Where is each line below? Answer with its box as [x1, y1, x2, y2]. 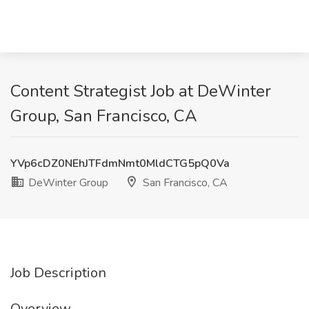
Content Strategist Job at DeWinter [10, 80, 271, 102]
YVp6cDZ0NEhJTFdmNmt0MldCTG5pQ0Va [10, 156, 230, 171]
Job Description [10, 263, 106, 282]
